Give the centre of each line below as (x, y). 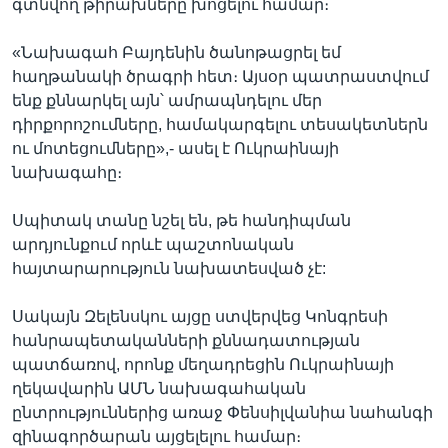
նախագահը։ (67, 172)
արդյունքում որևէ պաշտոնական (153, 244)
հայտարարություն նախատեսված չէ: (169, 268)
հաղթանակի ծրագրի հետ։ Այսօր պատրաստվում (220, 76)
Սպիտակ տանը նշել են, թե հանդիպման (181, 220)
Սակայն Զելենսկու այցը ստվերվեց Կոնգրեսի (200, 316)
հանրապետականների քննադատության (186, 340)
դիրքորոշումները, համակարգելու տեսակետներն (220, 124)
